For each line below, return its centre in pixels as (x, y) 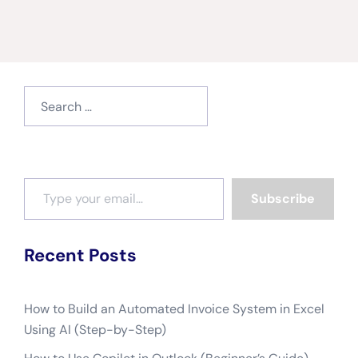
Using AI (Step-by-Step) (95, 330)
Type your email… (43, 177)
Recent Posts (80, 255)
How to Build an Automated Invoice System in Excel (174, 309)
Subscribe (283, 199)
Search (44, 95)
